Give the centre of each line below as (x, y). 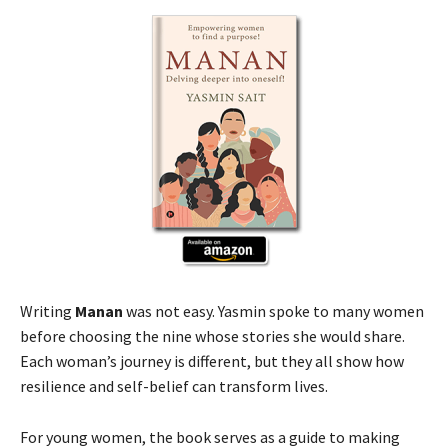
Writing (47, 310)
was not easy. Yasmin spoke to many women (273, 310)
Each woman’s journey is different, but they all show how (212, 360)
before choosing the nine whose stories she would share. (212, 335)
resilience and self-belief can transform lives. (174, 385)
